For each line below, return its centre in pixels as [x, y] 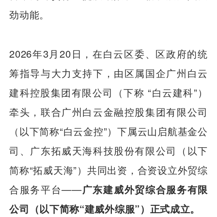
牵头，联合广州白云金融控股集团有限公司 [108, 111]
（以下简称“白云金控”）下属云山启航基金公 [108, 131]
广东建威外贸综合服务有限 [145, 189]
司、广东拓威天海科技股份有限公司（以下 [108, 150]
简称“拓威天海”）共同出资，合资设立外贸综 [108, 170]
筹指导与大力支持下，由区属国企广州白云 [108, 73]
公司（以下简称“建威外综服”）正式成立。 [105, 208]
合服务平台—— [46, 189]
